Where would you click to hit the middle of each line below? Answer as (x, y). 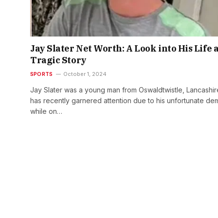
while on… (46, 111)
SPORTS (42, 74)
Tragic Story (58, 60)
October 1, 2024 (85, 74)
